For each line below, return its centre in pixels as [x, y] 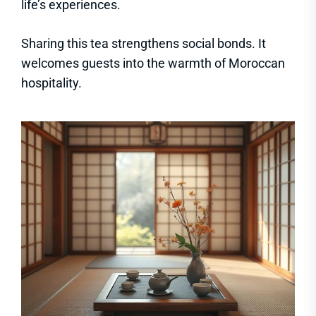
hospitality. [51, 83]
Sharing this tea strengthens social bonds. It [144, 44]
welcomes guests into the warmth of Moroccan [153, 63]
